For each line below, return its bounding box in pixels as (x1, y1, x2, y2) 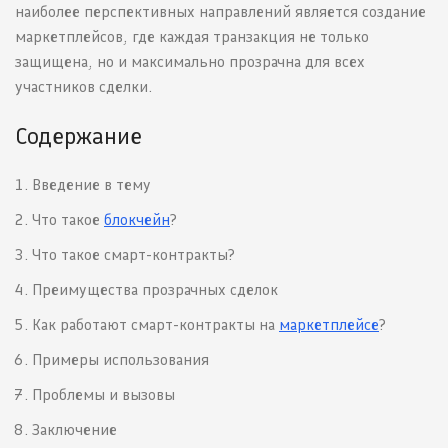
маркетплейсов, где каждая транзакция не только (15, 27, 369, 47)
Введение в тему (32, 175, 151, 195)
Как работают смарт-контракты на (32, 315, 279, 335)
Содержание (15, 121, 142, 151)
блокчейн (104, 210, 170, 230)
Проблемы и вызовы (32, 385, 175, 405)
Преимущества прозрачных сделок (32, 280, 278, 300)
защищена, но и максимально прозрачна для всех (15, 52, 365, 72)
